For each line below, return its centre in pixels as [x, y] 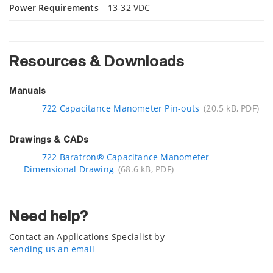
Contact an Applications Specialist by [87, 237]
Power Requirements [54, 8]
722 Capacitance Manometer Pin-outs [121, 108]
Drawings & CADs [49, 140]
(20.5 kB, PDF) [232, 108]
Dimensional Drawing [69, 169]
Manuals [28, 91]
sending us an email [52, 249]
